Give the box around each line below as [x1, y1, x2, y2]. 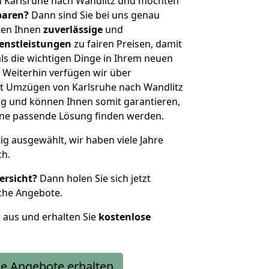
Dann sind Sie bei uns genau [29, 8, 160, 22]
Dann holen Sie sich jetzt [37, 172, 151, 185]
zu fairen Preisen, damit [71, 37, 182, 50]
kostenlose [98, 210, 151, 223]
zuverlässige [43, 23, 103, 36]
